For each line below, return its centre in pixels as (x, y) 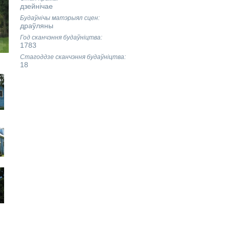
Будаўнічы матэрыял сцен (59, 18)
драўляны (36, 26)
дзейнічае (36, 6)
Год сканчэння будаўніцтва (60, 37)
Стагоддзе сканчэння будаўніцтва (72, 57)
